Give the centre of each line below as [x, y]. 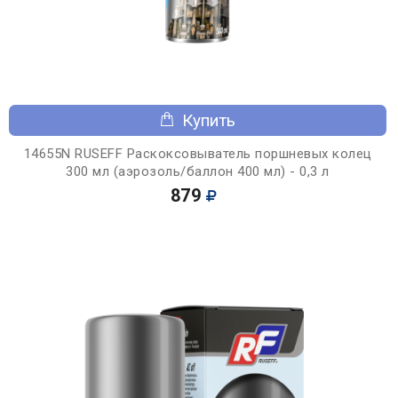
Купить [209, 120]
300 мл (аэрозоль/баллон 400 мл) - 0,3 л [198, 171]
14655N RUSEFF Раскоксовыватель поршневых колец [198, 153]
